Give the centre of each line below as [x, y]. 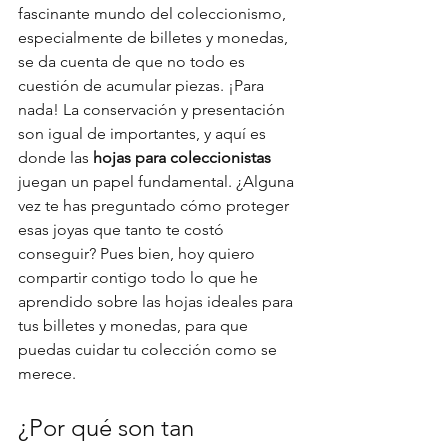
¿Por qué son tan [109, 427]
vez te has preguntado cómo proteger [155, 205]
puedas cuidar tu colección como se [149, 349]
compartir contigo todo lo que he [140, 277]
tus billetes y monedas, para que [135, 325]
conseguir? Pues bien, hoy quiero [138, 253]
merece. [47, 373]
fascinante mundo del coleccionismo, [154, 13]
